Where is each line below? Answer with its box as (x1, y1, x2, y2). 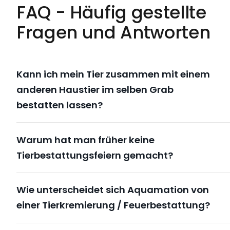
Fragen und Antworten (16, 20, 210, 45)
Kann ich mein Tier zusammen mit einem (16, 67, 210, 81)
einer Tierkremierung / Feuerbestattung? (16, 199, 210, 212)
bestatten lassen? (16, 98, 103, 111)
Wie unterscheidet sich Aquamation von (16, 183, 209, 197)
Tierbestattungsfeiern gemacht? (16, 148, 173, 162)
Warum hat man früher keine (16, 133, 155, 146)
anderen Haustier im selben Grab (16, 83, 174, 96)
